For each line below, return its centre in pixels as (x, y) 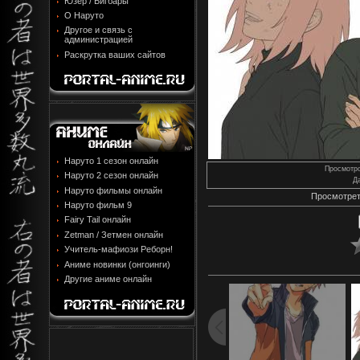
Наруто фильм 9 (98, 205)
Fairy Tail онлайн (98, 220)
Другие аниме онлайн (108, 278)
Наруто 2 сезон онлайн (111, 176)
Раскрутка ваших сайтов (115, 54)
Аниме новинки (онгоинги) (117, 264)
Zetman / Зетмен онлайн (114, 234)
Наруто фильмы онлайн (113, 190)
